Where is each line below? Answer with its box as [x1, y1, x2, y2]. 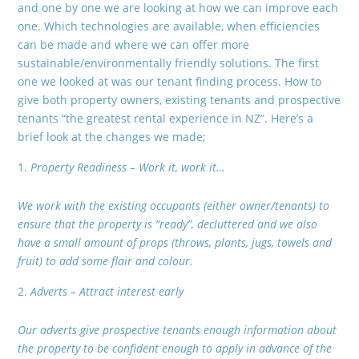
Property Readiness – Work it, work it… [30, 159, 226, 175]
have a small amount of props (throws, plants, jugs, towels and [18, 234, 333, 250]
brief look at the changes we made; [18, 128, 207, 144]
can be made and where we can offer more [18, 36, 250, 52]
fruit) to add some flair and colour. [18, 252, 194, 268]
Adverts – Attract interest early [30, 283, 184, 299]
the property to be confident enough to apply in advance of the [18, 340, 333, 356]
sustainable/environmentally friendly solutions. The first [18, 54, 320, 71]
